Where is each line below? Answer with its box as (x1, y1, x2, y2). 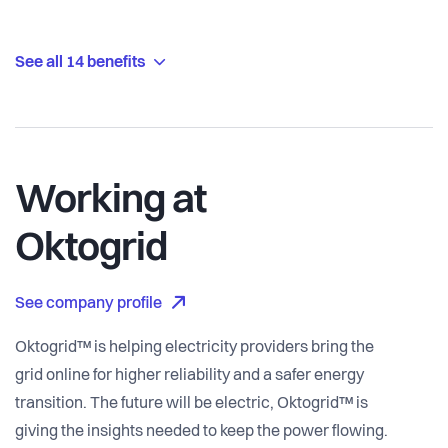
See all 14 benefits (15, 55, 149, 72)
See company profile (15, 296, 162, 313)
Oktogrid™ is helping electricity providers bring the (15, 340, 374, 357)
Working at (15, 182, 206, 223)
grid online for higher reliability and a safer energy (15, 368, 364, 385)
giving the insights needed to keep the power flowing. (15, 424, 388, 441)
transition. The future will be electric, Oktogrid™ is (15, 396, 368, 413)
